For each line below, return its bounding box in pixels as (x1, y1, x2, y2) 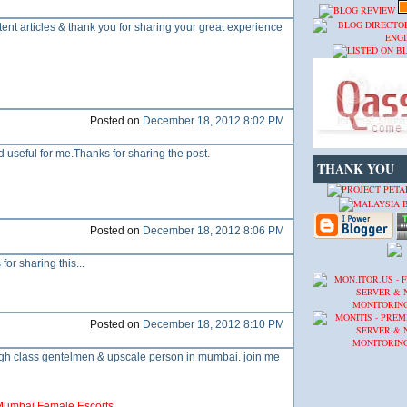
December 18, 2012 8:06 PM (143, 224, 284, 237)
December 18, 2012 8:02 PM (143, 114, 284, 127)
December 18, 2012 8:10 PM (143, 318, 284, 331)
